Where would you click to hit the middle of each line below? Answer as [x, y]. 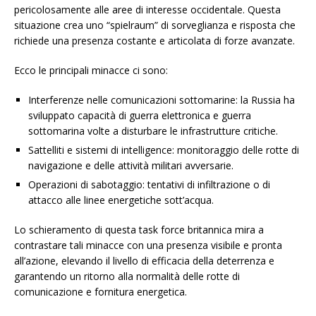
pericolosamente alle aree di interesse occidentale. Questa [147, 10]
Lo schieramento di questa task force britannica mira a [139, 230]
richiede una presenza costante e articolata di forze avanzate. [154, 41]
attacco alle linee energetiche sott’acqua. [121, 200]
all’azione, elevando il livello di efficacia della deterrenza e [144, 261]
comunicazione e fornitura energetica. [101, 292]
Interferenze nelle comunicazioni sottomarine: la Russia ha [162, 100]
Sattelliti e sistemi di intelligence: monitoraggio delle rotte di [164, 150]
